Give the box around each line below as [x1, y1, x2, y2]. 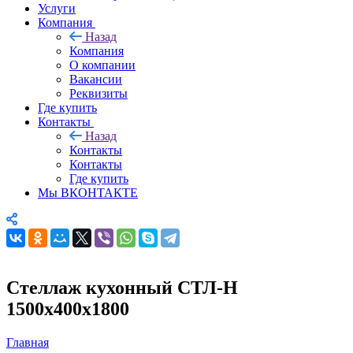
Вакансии [69, 72, 122, 86]
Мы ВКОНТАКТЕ [38, 185, 138, 199]
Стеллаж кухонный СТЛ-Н [6, 277, 238, 298]
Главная [6, 335, 49, 349]
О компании [69, 58, 136, 72]
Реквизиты [69, 86, 128, 100]
